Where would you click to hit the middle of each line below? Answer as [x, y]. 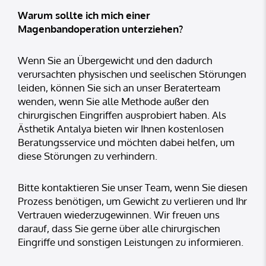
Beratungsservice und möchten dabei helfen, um [126, 142]
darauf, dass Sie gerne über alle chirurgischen [119, 229]
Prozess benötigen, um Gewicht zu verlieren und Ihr [132, 201]
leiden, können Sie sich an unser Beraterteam [119, 88]
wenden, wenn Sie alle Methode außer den [113, 102]
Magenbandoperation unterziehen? [100, 29]
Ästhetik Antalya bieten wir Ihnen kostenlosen [121, 129]
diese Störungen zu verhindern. [88, 156]
